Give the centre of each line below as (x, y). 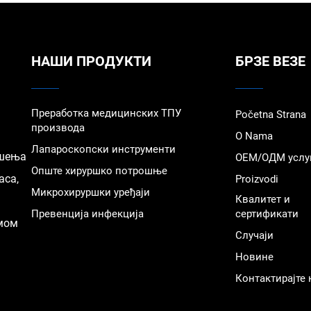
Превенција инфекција (88, 213)
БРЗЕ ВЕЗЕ (271, 61)
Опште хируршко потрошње (100, 170)
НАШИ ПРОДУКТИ (92, 61)
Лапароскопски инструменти (104, 149)
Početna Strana (271, 114)
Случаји (255, 235)
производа (58, 127)
